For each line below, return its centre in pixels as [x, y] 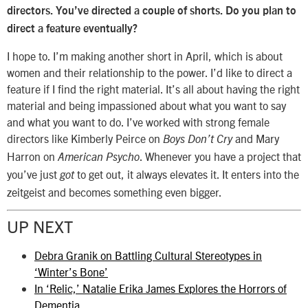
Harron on [32, 156]
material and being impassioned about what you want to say [146, 105]
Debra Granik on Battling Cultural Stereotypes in [148, 255]
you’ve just [33, 174]
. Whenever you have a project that [220, 156]
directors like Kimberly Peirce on [85, 138]
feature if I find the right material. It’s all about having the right [153, 88]
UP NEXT [40, 227]
